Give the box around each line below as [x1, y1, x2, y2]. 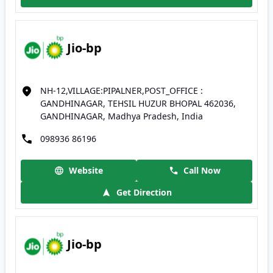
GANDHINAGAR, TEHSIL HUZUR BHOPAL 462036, [40, 97, 236, 109]
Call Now [183, 165, 221, 176]
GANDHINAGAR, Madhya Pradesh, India [40, 110, 203, 122]
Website [69, 165, 103, 176]
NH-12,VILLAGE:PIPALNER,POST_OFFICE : [40, 85, 203, 96]
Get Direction [116, 186, 172, 198]
